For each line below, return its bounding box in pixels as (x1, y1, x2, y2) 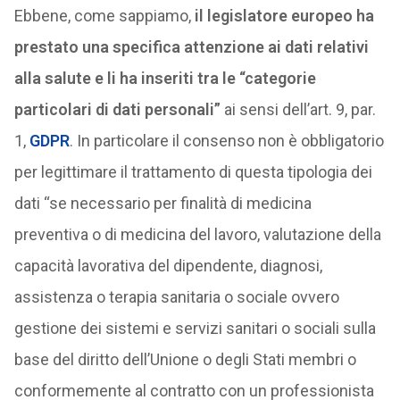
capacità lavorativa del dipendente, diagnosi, (13, 256, 322, 275)
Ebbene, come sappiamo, (13, 6, 195, 25)
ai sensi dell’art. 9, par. (223, 100, 376, 119)
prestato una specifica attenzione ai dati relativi (13, 37, 369, 56)
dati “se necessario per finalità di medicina (13, 194, 312, 212)
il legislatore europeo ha (194, 6, 374, 25)
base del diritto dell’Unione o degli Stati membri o (13, 350, 356, 369)
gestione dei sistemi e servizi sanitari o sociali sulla (13, 319, 376, 337)
